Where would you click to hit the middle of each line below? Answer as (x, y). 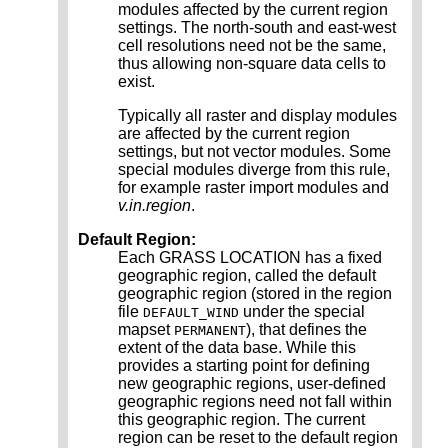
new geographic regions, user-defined (252, 384)
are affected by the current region (234, 134)
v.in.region (154, 206)
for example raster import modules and (253, 188)
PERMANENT (210, 331)
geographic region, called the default (247, 276)
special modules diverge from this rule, (254, 170)
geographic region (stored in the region (255, 294)
